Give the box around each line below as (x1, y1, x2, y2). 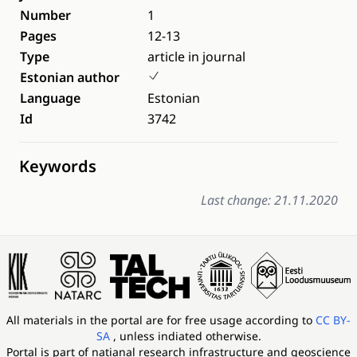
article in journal (147, 48, 245, 65)
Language (20, 89, 80, 107)
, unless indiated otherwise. (112, 328, 261, 344)
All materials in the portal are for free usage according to (6, 312, 316, 328)
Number (20, 6, 71, 24)
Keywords (19, 155, 96, 177)
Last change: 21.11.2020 (200, 191, 338, 209)
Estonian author (20, 69, 120, 86)
